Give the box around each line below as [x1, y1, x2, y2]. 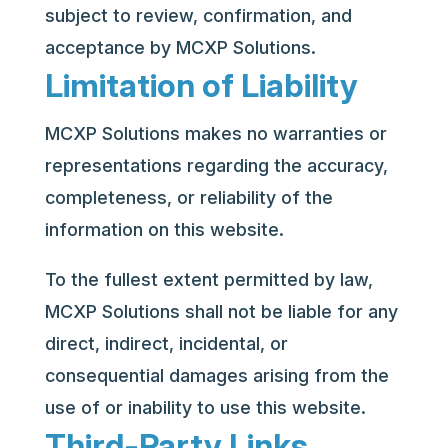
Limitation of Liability [44, 66, 358, 105]
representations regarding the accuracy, [44, 155, 388, 176]
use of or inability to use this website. [44, 397, 366, 418]
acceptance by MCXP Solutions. [44, 37, 316, 58]
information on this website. [44, 219, 284, 240]
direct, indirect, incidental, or [44, 333, 288, 354]
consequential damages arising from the [44, 365, 389, 386]
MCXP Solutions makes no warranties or [44, 123, 387, 144]
